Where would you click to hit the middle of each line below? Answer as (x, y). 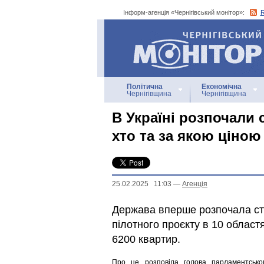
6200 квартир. (146, 239)
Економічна (222, 87)
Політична (145, 87)
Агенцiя (195, 184)
